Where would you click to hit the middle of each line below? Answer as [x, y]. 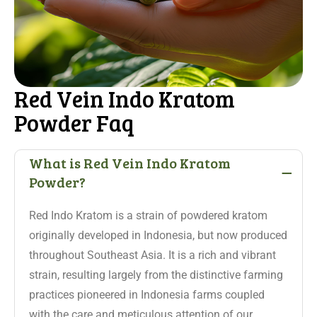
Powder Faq [74, 123]
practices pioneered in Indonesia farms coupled [147, 295]
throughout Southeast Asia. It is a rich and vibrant [152, 255]
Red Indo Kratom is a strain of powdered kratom [148, 215]
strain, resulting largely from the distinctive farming [156, 275]
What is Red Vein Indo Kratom [130, 163]
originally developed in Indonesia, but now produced [158, 235]
